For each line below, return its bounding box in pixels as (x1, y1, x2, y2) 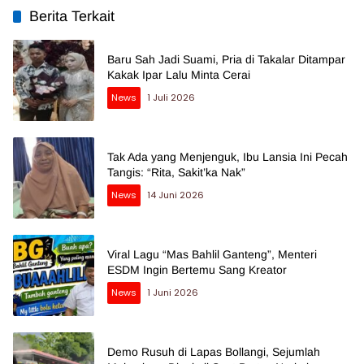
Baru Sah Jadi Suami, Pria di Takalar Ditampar (107, 53, 345, 67)
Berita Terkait (29, 8, 115, 25)
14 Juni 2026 (147, 188, 204, 202)
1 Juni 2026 (147, 286, 198, 300)
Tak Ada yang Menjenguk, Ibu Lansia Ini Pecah (107, 150, 348, 164)
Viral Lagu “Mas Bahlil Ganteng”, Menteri (107, 248, 317, 262)
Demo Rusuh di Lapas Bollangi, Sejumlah (107, 345, 320, 359)
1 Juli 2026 (147, 91, 195, 105)
